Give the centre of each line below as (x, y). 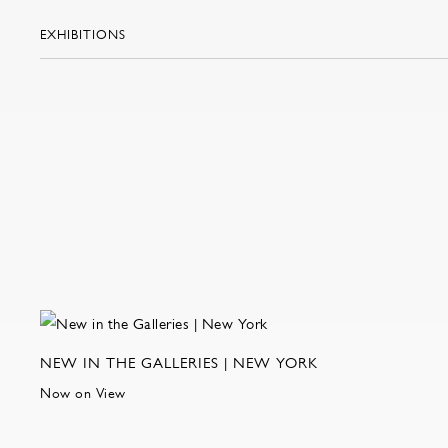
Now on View (83, 392)
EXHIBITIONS (83, 35)
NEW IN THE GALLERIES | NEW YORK (179, 362)
